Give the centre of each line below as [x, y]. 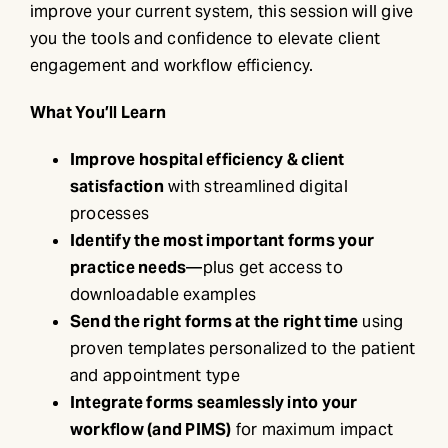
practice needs [128, 267]
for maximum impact [312, 429]
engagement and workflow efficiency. [171, 65]
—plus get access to [264, 267]
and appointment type [154, 375]
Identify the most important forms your [222, 240]
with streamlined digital [255, 186]
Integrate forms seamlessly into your [213, 402]
